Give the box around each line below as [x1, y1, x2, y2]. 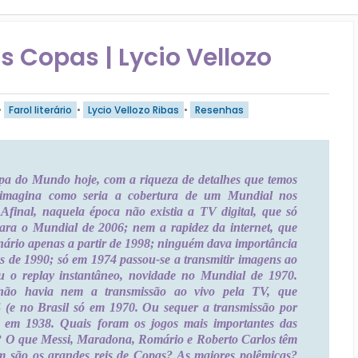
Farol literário [9, 103, 72, 117]
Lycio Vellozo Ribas [88, 103, 179, 117]
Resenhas [195, 103, 244, 117]
